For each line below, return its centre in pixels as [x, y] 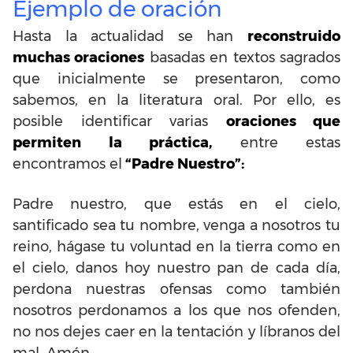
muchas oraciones [79, 57]
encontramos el [67, 163]
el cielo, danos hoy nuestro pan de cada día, [176, 268]
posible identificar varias [119, 121]
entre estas [276, 142]
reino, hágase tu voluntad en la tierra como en [176, 246]
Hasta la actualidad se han [130, 36]
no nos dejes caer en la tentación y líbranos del [176, 331]
